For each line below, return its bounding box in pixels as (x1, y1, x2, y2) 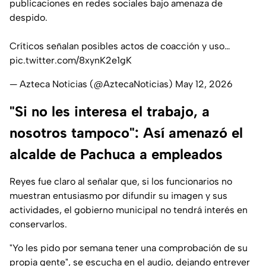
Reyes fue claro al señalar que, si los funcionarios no (9, 176, 232, 188)
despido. (9, 12, 47, 24)
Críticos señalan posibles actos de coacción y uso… (9, 40, 230, 52)
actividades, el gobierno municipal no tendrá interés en (9, 204, 248, 216)
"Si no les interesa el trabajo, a (9, 103, 210, 121)
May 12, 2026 (175, 78, 233, 90)
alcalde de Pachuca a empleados (9, 145, 223, 163)
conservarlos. (9, 218, 67, 230)
